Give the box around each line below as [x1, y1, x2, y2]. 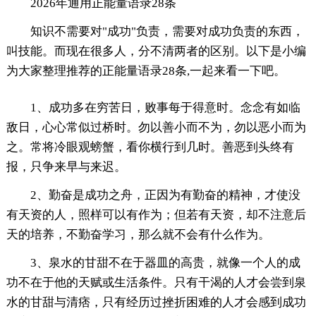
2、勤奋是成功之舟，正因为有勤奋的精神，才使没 [30, 188, 300, 202]
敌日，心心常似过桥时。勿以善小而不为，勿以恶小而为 [6, 120, 306, 134]
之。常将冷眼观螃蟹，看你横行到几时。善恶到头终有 [6, 140, 294, 154]
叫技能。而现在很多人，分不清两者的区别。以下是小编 [6, 44, 306, 58]
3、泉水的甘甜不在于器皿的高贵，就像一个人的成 [30, 255, 300, 269]
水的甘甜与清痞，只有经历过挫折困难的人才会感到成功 [6, 295, 306, 309]
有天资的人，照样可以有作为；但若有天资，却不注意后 [6, 207, 306, 221]
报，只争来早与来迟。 [6, 159, 126, 174]
